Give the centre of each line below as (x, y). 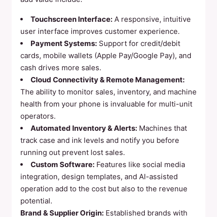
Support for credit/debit (139, 43)
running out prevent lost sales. (73, 152)
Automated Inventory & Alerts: (84, 128)
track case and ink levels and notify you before (100, 140)
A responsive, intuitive (152, 19)
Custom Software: (62, 164)
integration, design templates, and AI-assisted (99, 177)
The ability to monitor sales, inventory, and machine (108, 92)
